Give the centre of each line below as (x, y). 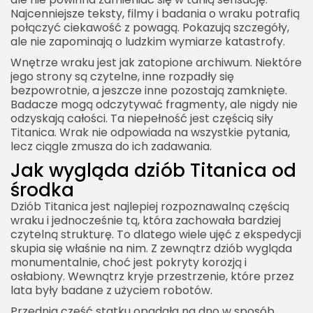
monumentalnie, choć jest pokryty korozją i (129, 263)
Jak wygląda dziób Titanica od (153, 171)
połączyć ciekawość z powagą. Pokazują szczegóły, (150, 28)
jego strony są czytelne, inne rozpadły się (122, 77)
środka (42, 190)
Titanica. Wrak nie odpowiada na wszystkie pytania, (150, 133)
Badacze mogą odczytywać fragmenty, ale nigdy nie (154, 105)
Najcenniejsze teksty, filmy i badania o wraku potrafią (155, 14)
